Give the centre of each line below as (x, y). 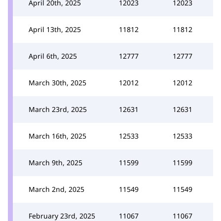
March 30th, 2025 (57, 83)
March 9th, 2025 (55, 163)
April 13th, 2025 (55, 29)
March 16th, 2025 (57, 136)
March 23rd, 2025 (58, 109)
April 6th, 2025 (53, 56)
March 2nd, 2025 (56, 189)
